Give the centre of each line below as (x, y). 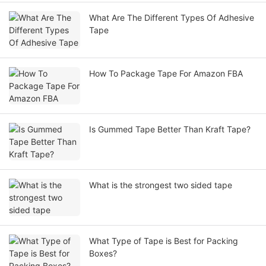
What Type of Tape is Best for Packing (164, 241)
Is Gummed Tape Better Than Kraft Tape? (170, 129)
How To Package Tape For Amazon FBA (166, 74)
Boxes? (103, 254)
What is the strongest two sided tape (161, 185)
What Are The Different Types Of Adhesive (172, 18)
